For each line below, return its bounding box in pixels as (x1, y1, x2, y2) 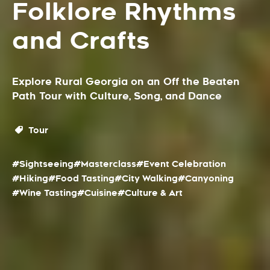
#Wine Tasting (12, 187, 77, 199)
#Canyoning (178, 172, 234, 184)
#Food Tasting (48, 172, 115, 184)
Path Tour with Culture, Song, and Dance (12, 90, 222, 102)
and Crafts (12, 25, 150, 57)
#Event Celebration (136, 158, 226, 170)
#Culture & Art (118, 187, 183, 199)
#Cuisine (77, 187, 118, 199)
